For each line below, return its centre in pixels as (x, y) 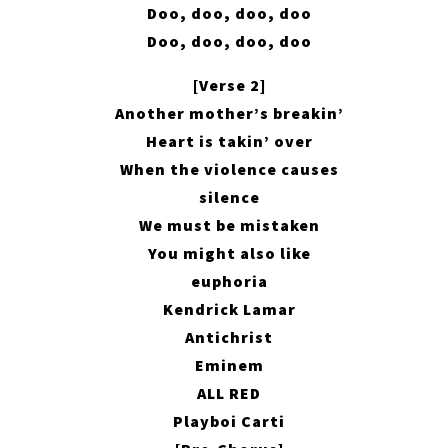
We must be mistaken (229, 225)
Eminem (229, 365)
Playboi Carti (229, 421)
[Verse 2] (229, 85)
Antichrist (229, 337)
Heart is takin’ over (229, 141)
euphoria (229, 281)
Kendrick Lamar (229, 309)
